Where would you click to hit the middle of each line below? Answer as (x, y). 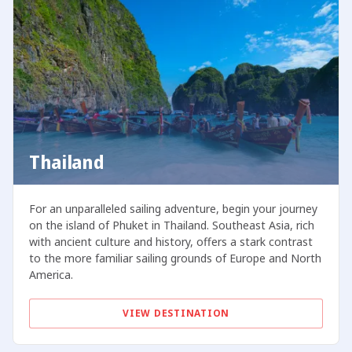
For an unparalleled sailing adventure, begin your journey (173, 209)
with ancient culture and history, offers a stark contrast (170, 242)
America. (51, 275)
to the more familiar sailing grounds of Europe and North (175, 258)
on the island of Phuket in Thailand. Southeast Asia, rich (171, 225)
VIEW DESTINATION (176, 313)
